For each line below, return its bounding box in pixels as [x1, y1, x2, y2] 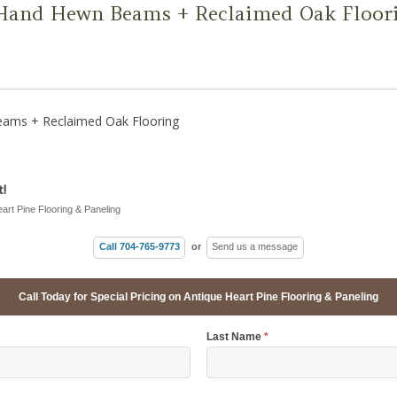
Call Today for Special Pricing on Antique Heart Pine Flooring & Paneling [19, 290, 378, 303]
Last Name [206, 330, 265, 343]
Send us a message [212, 241, 299, 253]
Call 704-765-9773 [98, 241, 180, 253]
